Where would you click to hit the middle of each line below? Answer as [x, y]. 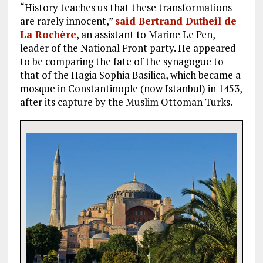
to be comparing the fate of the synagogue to [122, 62]
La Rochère [48, 35]
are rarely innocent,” [67, 21]
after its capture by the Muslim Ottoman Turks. [126, 102]
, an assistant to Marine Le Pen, [145, 35]
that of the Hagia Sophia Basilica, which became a [130, 75]
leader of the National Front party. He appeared [128, 48]
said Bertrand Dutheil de [176, 21]
